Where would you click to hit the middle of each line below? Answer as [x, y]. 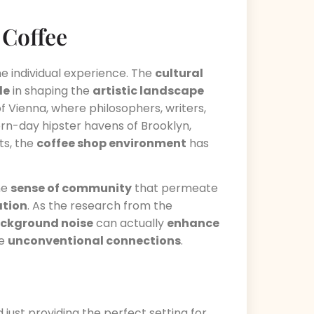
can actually [130, 224]
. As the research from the [100, 206]
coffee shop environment [111, 143]
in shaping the [51, 90]
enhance [193, 224]
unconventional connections [94, 241]
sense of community [71, 189]
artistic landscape [148, 90]
